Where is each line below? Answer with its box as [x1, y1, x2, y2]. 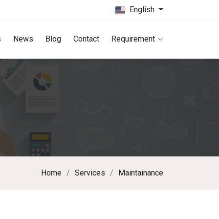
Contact [73, 34, 99, 44]
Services [75, 168, 105, 177]
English [130, 5, 157, 15]
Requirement [111, 34, 155, 44]
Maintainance [118, 168, 163, 177]
